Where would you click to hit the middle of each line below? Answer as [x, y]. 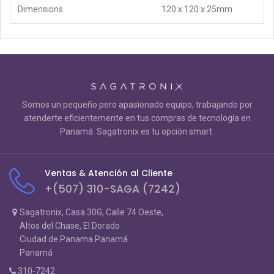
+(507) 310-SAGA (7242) [113, 189]
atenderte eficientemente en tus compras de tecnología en [137, 118]
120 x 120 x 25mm [197, 9]
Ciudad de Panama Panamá [74, 239]
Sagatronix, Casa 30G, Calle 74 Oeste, [92, 212]
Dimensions [40, 9]
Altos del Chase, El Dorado [70, 226]
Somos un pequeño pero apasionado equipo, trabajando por [137, 105]
